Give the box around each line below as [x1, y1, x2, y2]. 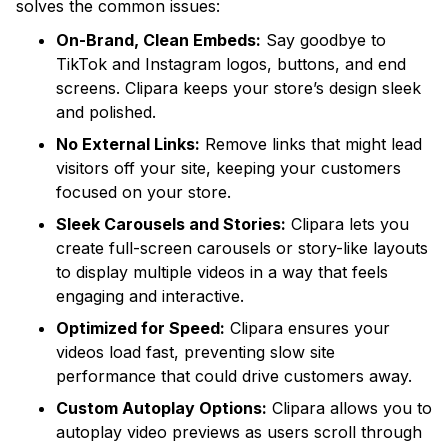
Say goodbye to [261, 29, 386, 50]
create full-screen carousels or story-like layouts [56, 237, 428, 258]
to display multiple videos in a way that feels [56, 261, 388, 282]
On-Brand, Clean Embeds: [56, 29, 261, 50]
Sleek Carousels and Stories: [56, 213, 286, 234]
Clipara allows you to [267, 397, 432, 418]
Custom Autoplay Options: [56, 397, 267, 418]
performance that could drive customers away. [56, 365, 412, 386]
